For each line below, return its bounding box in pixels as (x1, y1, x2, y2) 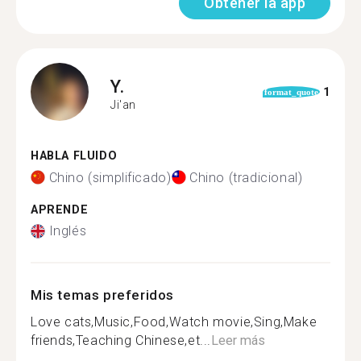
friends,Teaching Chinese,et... (31, 333, 212, 348)
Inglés (48, 223, 87, 239)
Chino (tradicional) (189, 169, 303, 185)
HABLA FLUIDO (31, 149, 118, 163)
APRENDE (31, 202, 89, 217)
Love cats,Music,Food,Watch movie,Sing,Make (31, 314, 317, 330)
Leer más (211, 333, 266, 348)
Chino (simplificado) (48, 169, 172, 185)
